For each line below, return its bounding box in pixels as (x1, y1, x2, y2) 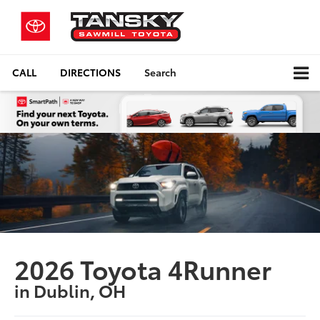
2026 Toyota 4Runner (14, 250, 272, 287)
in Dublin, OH (14, 278, 126, 303)
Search (144, 64, 176, 79)
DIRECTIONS (60, 64, 121, 79)
